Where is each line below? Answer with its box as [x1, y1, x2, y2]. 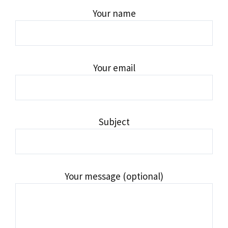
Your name [92, 7, 136, 19]
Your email [93, 61, 135, 74]
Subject [98, 116, 130, 128]
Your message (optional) [65, 169, 163, 182]
